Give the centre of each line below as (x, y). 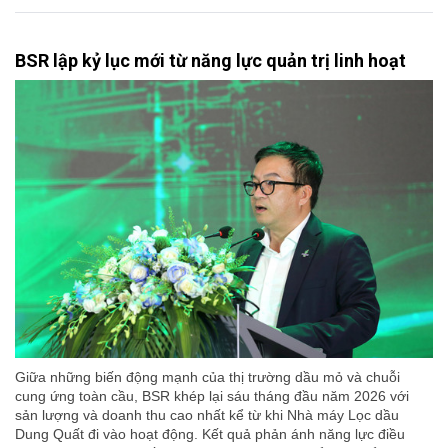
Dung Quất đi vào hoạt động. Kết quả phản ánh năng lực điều (210, 434)
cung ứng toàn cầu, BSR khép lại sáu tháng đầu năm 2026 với (212, 396)
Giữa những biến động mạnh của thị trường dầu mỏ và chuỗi (207, 377)
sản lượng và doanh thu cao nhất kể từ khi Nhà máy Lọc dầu (207, 415)
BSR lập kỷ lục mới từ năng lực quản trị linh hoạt (210, 60)
